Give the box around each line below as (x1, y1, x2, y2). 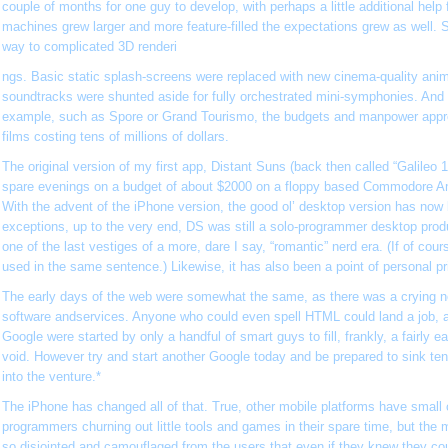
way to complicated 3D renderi (2, 39, 177, 54)
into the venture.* (2, 369, 101, 384)
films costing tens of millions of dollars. (2, 129, 229, 144)
